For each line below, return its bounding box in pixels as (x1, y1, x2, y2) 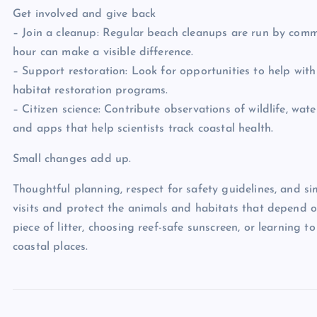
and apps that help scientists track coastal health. (13, 123, 274, 134)
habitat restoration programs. (13, 85, 168, 96)
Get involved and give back (13, 8, 156, 20)
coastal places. (13, 241, 88, 253)
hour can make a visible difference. (13, 47, 194, 58)
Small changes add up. (13, 154, 132, 165)
